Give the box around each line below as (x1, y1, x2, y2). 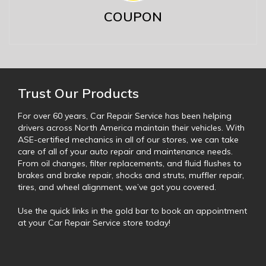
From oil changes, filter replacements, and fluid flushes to (18, 157, 242, 169)
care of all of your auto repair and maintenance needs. (18, 145, 233, 157)
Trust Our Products (18, 84, 139, 102)
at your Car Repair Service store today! (18, 217, 170, 228)
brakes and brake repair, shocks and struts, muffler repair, (18, 169, 244, 180)
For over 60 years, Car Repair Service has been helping (18, 110, 232, 121)
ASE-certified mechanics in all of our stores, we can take (18, 134, 239, 145)
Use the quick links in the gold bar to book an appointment (18, 205, 247, 216)
